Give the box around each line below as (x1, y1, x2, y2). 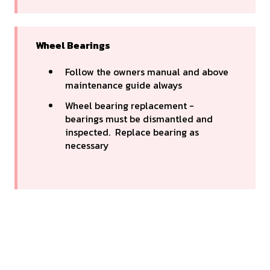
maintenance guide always (65, 78, 182, 93)
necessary (65, 137, 109, 152)
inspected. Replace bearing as (65, 124, 199, 139)
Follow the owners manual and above (65, 64, 228, 80)
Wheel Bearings (36, 37, 110, 52)
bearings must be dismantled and (65, 111, 213, 126)
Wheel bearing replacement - (65, 98, 194, 113)
